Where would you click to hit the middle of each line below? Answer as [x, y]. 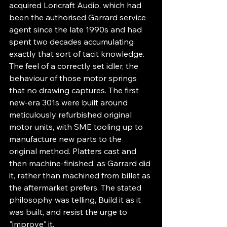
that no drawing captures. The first [75, 90]
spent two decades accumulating [72, 41]
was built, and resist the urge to [69, 212]
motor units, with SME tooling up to [77, 126]
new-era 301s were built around [69, 102]
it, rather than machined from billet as [81, 175]
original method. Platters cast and [74, 151]
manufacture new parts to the [66, 139]
